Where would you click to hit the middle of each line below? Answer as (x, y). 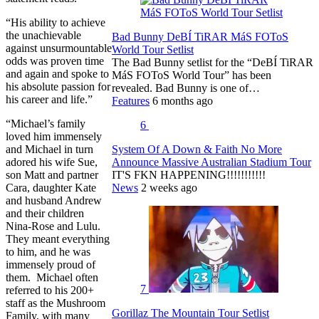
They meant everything (58, 239)
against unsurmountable (59, 48)
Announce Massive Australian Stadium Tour (211, 162)
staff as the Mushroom (56, 303)
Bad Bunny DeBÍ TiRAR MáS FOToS (200, 36)
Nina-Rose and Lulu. (54, 226)
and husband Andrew (54, 200)
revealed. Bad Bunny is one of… (186, 88)
